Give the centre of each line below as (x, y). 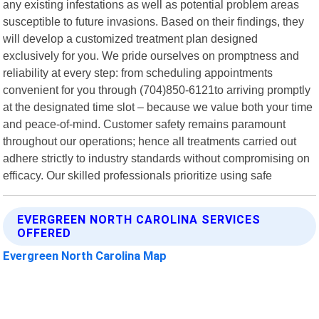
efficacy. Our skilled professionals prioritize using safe (138, 175)
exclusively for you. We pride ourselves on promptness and (151, 55)
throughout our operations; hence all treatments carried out (150, 141)
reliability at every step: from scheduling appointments (138, 72)
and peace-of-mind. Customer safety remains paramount (145, 124)
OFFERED (45, 233)
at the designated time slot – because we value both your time (158, 106)
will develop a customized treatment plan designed (131, 38)
